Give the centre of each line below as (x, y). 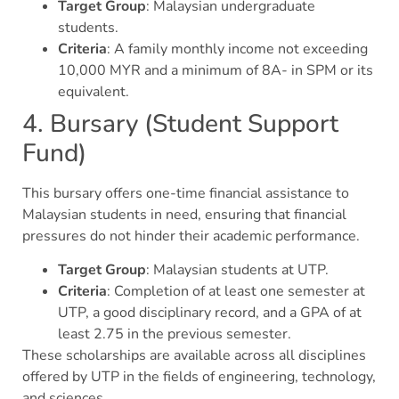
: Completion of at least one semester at (236, 292)
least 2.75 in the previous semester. (175, 334)
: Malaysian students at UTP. (237, 270)
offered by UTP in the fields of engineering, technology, (199, 377)
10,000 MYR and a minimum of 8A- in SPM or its (216, 70)
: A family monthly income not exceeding (237, 49)
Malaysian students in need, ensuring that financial (184, 214)
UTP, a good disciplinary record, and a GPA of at (210, 313)
